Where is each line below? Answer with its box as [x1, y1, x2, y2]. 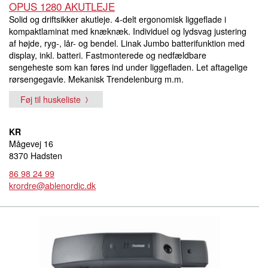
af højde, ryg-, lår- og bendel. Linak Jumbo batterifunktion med [9, 36, 245, 49]
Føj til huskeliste [20, 93, 81, 105]
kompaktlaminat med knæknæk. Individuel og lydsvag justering [9, 25, 246, 37]
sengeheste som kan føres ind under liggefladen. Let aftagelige [9, 60, 248, 73]
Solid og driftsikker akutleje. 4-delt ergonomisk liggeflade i [9, 13, 226, 25]
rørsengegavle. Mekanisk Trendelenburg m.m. [9, 72, 184, 85]
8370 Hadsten [9, 149, 62, 162]
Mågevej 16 [9, 137, 53, 150]
